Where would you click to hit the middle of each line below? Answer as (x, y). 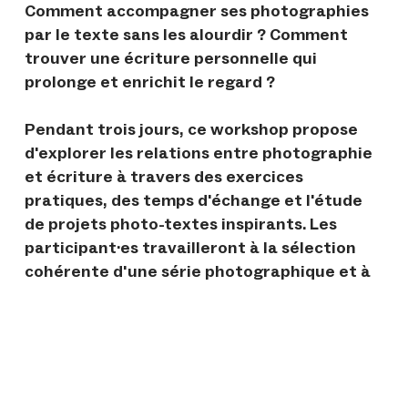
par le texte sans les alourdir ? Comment (187, 35)
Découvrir (72, 376)
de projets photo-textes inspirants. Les (181, 224)
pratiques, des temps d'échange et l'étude (194, 200)
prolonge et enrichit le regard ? (150, 82)
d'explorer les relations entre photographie (199, 153)
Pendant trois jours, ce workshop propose (192, 129)
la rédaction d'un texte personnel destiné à (199, 295)
